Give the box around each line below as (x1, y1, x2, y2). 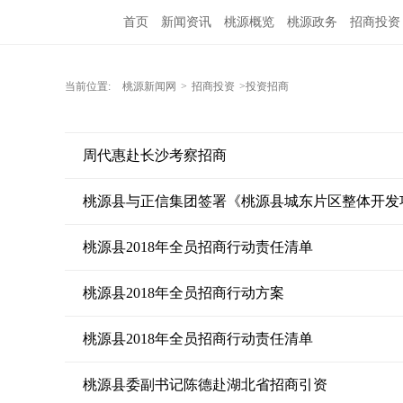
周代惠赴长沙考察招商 (83, 148, 227, 163)
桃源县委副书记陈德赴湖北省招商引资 (83, 377, 327, 392)
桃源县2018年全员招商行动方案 (83, 285, 284, 300)
